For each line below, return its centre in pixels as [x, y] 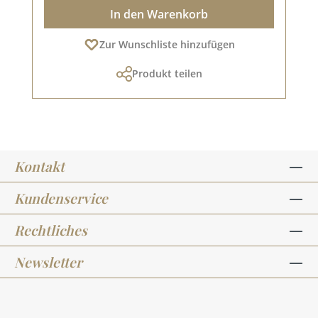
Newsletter [48, 262]
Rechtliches [51, 230]
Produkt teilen [167, 73]
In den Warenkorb [159, 14]
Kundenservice [61, 198]
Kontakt [39, 166]
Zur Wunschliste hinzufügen [167, 44]
